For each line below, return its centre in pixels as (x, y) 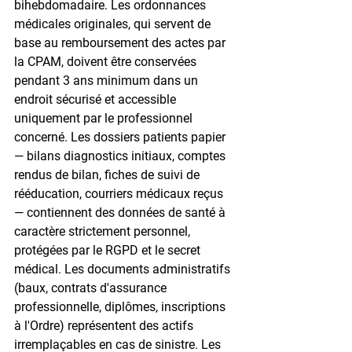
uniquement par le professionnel (105, 118)
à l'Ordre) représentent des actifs (105, 325)
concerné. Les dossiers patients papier (121, 137)
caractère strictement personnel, (104, 231)
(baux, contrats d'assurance (92, 288)
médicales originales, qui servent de (114, 24)
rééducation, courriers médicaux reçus (120, 193)
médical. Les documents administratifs (124, 269)
